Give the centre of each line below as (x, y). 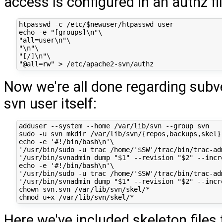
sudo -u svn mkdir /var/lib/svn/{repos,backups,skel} (120, 134)
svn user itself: (50, 103)
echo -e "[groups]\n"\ (60, 32)
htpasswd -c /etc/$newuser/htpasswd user (96, 25)
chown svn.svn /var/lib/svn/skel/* (84, 190)
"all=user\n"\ (44, 40)
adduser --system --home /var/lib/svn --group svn (114, 126)
